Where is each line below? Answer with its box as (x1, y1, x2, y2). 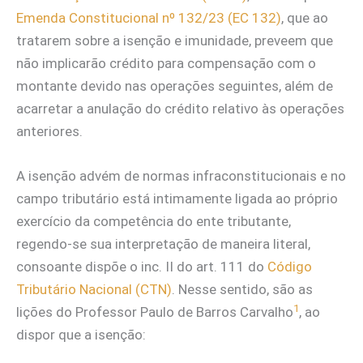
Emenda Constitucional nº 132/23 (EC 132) (16, 9, 281, 26)
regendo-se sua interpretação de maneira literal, (16, 236, 310, 253)
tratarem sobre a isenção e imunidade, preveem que (16, 32, 333, 49)
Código (267, 258, 312, 275)
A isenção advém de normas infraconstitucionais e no (16, 168, 346, 185)
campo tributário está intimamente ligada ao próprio (16, 190, 338, 207)
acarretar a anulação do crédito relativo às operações (16, 100, 344, 117)
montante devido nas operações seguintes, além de (16, 77, 333, 94)
